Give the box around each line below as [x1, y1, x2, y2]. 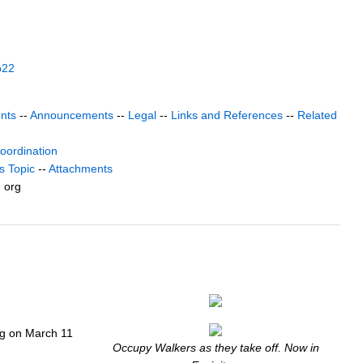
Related [297, 109, 337, 122]
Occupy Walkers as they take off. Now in [112, 340, 319, 354]
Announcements [30, 109, 113, 122]
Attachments [49, 162, 113, 176]
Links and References [171, 109, 283, 122]
